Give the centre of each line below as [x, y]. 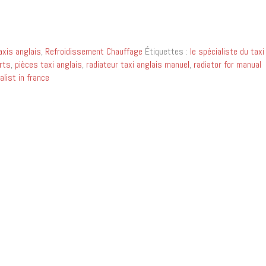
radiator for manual [227, 64]
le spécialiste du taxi [227, 51]
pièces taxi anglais [48, 64]
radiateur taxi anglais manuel [137, 64]
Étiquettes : [167, 51]
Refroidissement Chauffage [94, 51]
